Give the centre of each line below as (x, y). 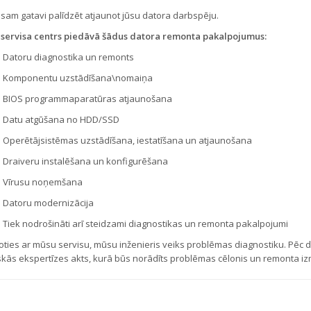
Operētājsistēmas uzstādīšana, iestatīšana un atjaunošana (127, 140)
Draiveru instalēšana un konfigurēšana (85, 161)
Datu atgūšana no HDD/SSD (61, 119)
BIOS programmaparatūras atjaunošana (87, 98)
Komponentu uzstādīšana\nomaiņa (77, 77)
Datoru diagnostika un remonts (68, 57)
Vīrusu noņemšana (42, 182)
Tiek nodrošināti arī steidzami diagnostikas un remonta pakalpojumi (145, 223)
